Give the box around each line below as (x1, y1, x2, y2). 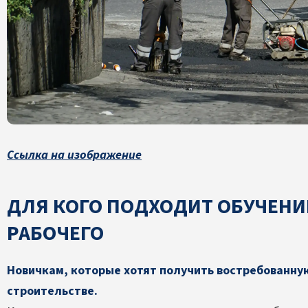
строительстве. (7, 282, 98, 300)
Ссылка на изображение (7, 146, 142, 164)
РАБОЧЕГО (7, 218, 104, 248)
